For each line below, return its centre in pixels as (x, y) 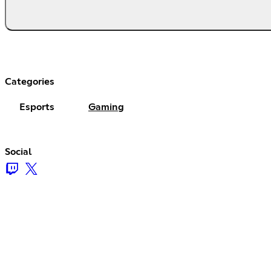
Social (18, 152)
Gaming (106, 107)
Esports (37, 107)
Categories (30, 81)
